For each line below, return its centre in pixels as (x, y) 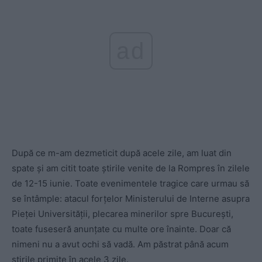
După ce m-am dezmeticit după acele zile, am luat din (122, 153)
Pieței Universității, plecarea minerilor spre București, (123, 214)
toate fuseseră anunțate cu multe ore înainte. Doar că (121, 229)
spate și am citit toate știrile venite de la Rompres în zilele (131, 168)
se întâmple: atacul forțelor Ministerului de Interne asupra (131, 199)
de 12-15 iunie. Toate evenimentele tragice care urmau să (130, 184)
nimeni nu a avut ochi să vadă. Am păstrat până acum (120, 244)
